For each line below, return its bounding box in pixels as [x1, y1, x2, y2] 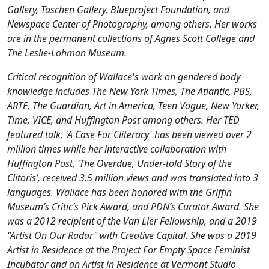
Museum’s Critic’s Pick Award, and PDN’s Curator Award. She [7, 200, 259, 213]
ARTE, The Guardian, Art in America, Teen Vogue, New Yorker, [7, 99, 259, 112]
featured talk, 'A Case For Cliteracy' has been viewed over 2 [7, 128, 252, 141]
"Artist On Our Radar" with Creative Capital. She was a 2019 [7, 229, 256, 242]
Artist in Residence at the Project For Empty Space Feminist [7, 243, 250, 256]
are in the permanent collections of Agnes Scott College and [7, 32, 255, 45]
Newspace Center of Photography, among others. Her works [7, 17, 257, 31]
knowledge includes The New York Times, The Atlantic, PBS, [7, 85, 252, 98]
